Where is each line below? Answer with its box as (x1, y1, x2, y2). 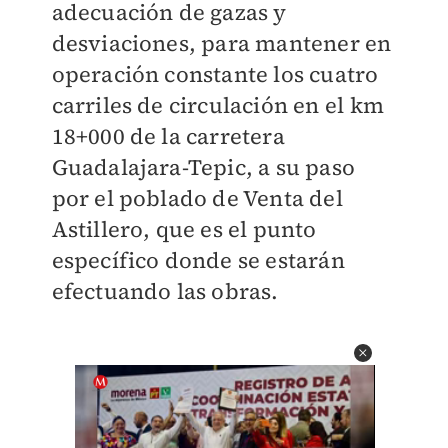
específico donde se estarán (51, 245, 345, 275)
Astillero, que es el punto (51, 214, 317, 244)
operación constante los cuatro (51, 59, 379, 89)
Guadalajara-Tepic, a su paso (51, 152, 356, 182)
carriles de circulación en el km (51, 90, 384, 120)
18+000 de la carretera (51, 121, 285, 151)
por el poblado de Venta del (51, 183, 343, 213)
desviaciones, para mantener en (51, 28, 392, 58)
